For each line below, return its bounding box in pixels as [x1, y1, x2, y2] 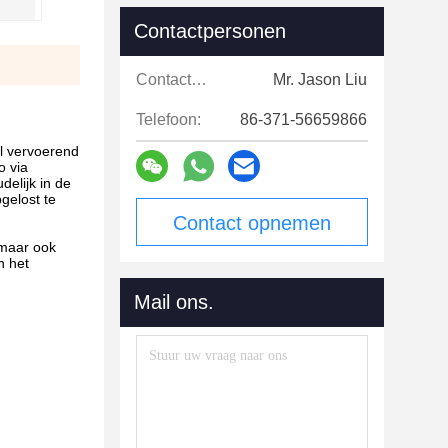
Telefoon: [136, 111, 201, 128]
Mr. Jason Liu [273, 71, 367, 88]
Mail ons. [134, 291, 214, 313]
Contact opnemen [173, 212, 331, 234]
